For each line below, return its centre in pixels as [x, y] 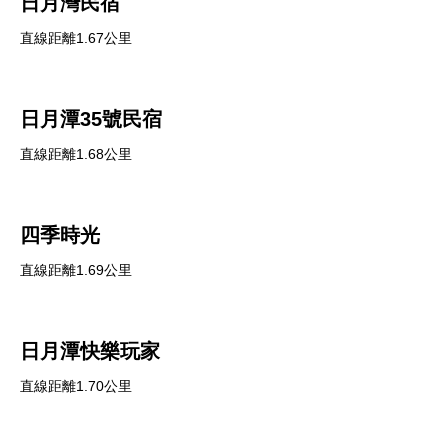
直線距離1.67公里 [76, 38]
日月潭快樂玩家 [90, 351]
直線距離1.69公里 [76, 270]
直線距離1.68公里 [76, 154]
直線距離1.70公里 [76, 386]
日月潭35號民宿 [91, 119]
